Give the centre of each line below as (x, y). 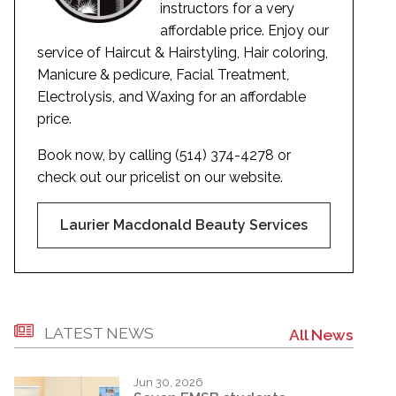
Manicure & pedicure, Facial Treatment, (163, 75)
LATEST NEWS (99, 333)
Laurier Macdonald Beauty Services (184, 225)
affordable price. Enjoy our (244, 31)
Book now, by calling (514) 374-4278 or (164, 156)
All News (321, 335)
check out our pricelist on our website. (160, 178)
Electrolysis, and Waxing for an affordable (171, 97)
